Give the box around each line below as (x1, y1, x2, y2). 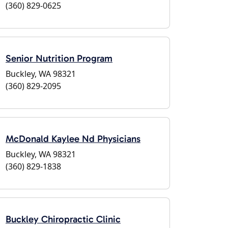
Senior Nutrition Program (6, 52, 112, 64)
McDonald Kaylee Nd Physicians (6, 133, 140, 145)
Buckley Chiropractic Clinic (6, 213, 121, 225)
